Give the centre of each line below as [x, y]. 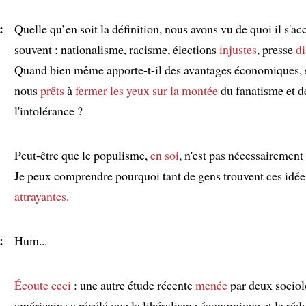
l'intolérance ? [48, 110]
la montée [194, 90]
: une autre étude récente [133, 284]
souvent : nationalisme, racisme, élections [117, 49]
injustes [238, 49]
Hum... [31, 240]
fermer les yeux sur [121, 90]
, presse [276, 49]
